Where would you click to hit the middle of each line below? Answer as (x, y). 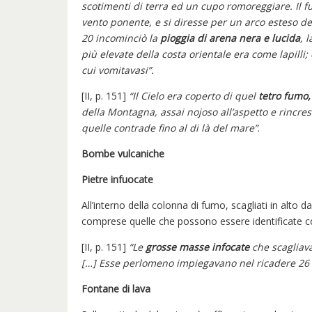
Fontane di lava (116, 288)
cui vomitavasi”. (118, 70)
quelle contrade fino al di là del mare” (170, 127)
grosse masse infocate (197, 247)
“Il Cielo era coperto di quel (194, 95)
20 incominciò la (121, 38)
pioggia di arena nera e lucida (230, 38)
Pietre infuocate (117, 179)
